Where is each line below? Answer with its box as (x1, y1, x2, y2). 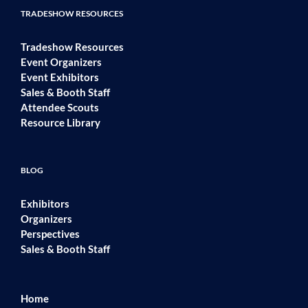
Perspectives (21, 228, 80, 241)
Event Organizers (21, 56, 102, 69)
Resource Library (21, 116, 100, 129)
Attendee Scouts (21, 101, 99, 114)
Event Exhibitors (21, 71, 99, 84)
